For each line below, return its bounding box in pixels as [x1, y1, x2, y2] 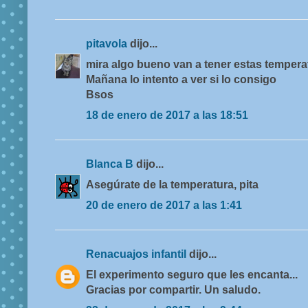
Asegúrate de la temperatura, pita [86, 179, 258, 191]
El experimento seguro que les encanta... [86, 269, 298, 281]
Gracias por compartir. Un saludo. [86, 284, 261, 296]
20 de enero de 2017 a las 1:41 [86, 199, 242, 212]
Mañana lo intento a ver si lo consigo [86, 74, 276, 86]
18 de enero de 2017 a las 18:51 [86, 109, 248, 122]
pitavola [86, 38, 130, 50]
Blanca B [86, 158, 136, 170]
